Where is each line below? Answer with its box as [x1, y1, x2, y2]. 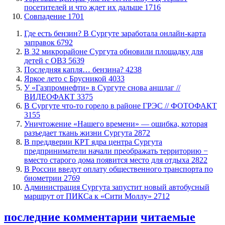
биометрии [24, 173, 64, 182]
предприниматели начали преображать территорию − [24, 146, 208, 155]
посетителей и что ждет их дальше [24, 3, 145, 12]
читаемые [141, 210, 195, 224]
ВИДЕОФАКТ [24, 92, 77, 101]
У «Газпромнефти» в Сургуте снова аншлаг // [24, 83, 180, 92]
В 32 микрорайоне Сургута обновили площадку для [24, 47, 203, 56]
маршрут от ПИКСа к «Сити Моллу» [24, 191, 154, 200]
